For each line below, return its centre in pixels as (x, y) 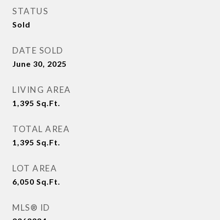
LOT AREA (35, 168)
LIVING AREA (42, 90)
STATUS (30, 11)
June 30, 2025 (40, 64)
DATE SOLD (38, 50)
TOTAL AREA (41, 129)
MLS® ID (31, 207)
